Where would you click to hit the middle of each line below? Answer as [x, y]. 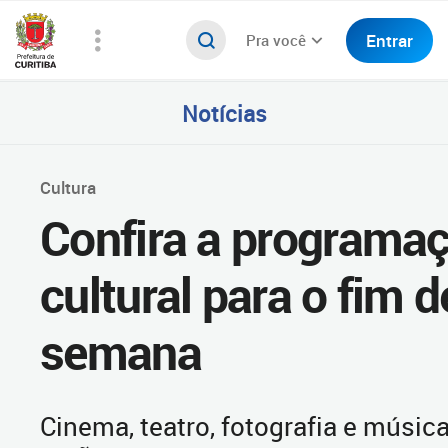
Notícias [224, 112]
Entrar [389, 40]
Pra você [276, 40]
